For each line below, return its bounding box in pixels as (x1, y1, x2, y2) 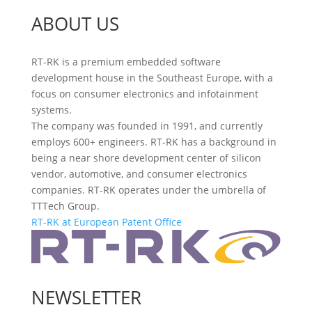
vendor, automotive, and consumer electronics (31, 166, 247, 180)
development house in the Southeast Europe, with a (31, 70, 273, 84)
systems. (31, 102, 72, 116)
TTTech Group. (31, 198, 100, 212)
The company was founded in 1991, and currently (31, 118, 263, 132)
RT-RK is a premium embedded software (31, 54, 221, 68)
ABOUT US (31, 10, 119, 36)
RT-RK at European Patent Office (31, 214, 182, 228)
